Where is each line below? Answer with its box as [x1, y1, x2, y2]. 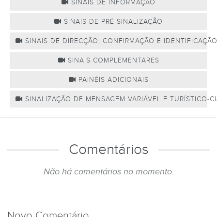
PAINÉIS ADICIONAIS [76, 76, 149, 84]
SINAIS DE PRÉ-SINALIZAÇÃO [62, 17, 163, 26]
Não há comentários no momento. [43, 167, 174, 177]
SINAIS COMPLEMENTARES [65, 56, 159, 65]
